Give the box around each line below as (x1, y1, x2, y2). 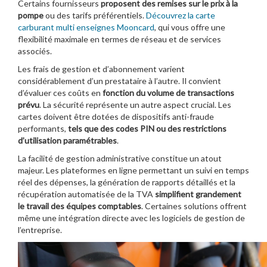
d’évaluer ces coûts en (18, 87, 103, 98)
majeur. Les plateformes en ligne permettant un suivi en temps (18, 164, 249, 175)
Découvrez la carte (146, 10, 215, 20)
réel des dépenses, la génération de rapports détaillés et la (18, 176, 235, 187)
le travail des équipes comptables (18, 200, 141, 211)
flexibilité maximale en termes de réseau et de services (18, 33, 221, 44)
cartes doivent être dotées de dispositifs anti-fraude (18, 111, 214, 122)
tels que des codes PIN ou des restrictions (68, 123, 226, 133)
